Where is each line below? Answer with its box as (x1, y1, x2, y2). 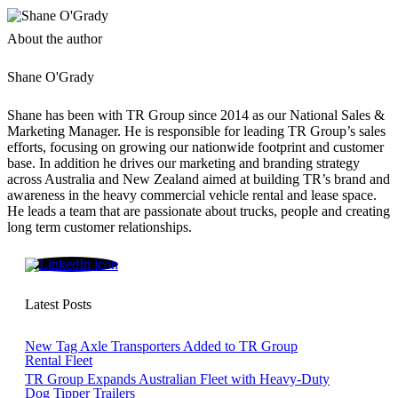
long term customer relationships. (7, 219, 192, 235)
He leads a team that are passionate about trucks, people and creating (7, 203, 390, 219)
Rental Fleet (25, 353, 92, 369)
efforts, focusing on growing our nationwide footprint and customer (7, 139, 384, 155)
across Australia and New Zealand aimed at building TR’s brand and (7, 171, 390, 187)
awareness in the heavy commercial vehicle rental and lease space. (7, 187, 377, 203)
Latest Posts (25, 297, 92, 313)
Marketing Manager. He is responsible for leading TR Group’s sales (7, 123, 386, 139)
